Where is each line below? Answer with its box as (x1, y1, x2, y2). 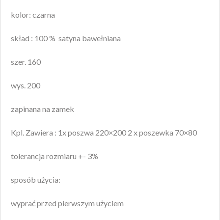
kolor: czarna (11, 10, 55, 20)
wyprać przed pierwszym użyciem (11, 198, 124, 208)
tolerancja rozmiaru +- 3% (11, 151, 99, 161)
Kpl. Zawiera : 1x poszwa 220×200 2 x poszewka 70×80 (11, 128, 197, 137)
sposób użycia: (11, 175, 61, 185)
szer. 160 (11, 57, 41, 67)
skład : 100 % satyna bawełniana (11, 33, 121, 43)
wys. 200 (11, 81, 41, 90)
